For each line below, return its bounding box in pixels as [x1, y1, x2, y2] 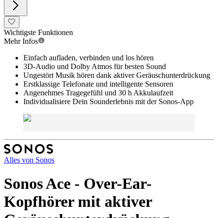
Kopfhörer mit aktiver [4, 193, 152, 211]
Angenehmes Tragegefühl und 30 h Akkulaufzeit [23, 89, 173, 97]
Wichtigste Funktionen [4, 28, 73, 36]
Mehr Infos [4, 37, 38, 45]
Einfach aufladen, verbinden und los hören [23, 54, 154, 62]
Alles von [4, 156, 36, 164]
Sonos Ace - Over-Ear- [4, 175, 152, 193]
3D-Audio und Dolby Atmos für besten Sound [23, 62, 166, 71]
